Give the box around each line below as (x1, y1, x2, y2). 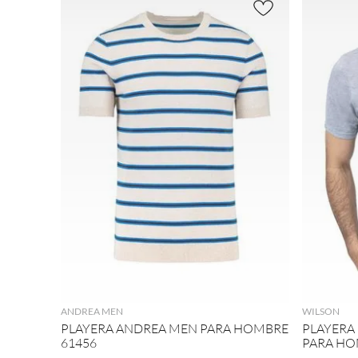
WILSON (301, 305, 340, 318)
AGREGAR (148, 272, 201, 286)
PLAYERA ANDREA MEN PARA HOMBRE (61, 320, 288, 337)
